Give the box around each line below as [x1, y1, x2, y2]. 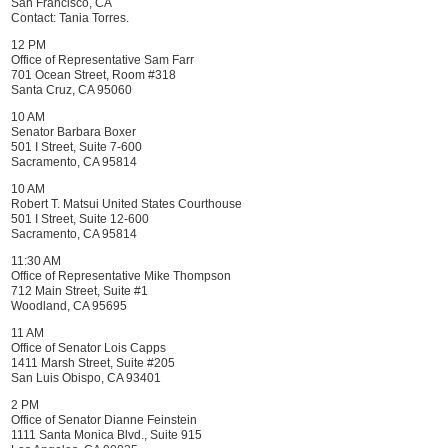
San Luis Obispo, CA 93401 [11, 371, 161, 385]
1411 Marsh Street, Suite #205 [11, 356, 175, 370]
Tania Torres [59, 11, 126, 25]
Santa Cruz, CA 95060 [11, 83, 132, 97]
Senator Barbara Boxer [11, 125, 136, 139]
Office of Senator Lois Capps [11, 341, 166, 355]
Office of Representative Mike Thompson [11, 269, 231, 283]
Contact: [11, 11, 59, 25]
